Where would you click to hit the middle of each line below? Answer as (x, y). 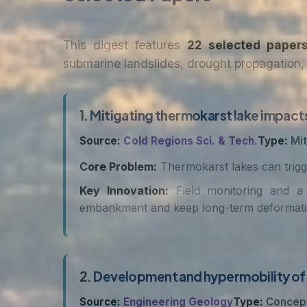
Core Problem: (118, 167)
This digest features (125, 45)
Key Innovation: (124, 191)
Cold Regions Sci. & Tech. (191, 141)
